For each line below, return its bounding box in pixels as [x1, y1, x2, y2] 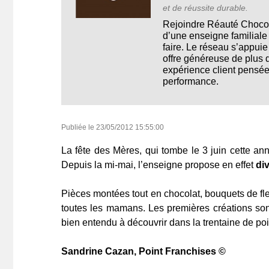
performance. [163, 76, 219, 87]
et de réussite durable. [163, 3, 249, 13]
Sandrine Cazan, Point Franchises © [61, 246, 226, 257]
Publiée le [61, 123, 96, 132]
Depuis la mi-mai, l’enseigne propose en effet [61, 160, 256, 171]
